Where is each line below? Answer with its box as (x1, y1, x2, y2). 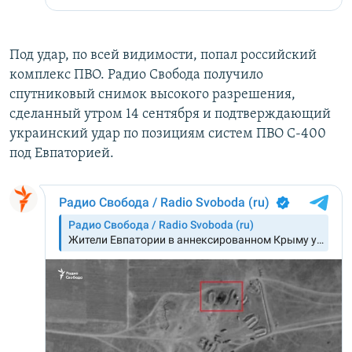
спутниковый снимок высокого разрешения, (9, 87, 295, 103)
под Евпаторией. (9, 146, 114, 162)
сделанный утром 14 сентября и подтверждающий (9, 107, 331, 123)
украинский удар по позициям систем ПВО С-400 (9, 126, 326, 142)
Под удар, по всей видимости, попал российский (9, 48, 317, 64)
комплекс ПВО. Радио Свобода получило (9, 68, 263, 83)
